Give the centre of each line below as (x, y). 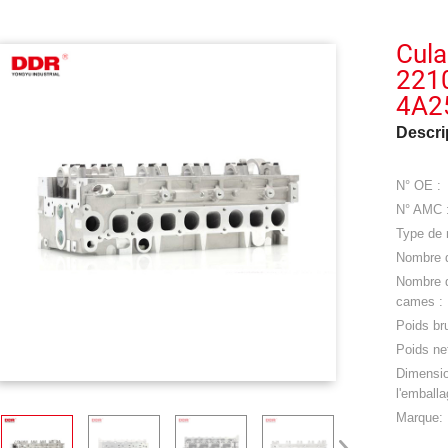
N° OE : (419, 185)
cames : (420, 301)
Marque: (420, 417)
